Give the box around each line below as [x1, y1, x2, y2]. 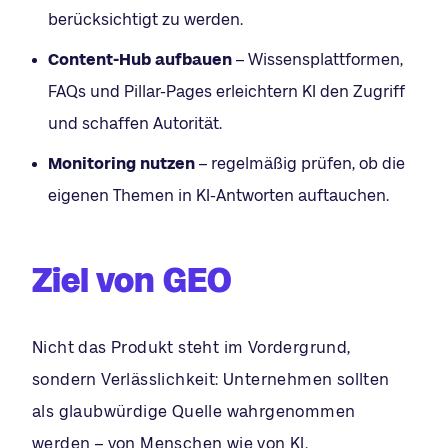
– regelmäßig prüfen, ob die [195, 154, 405, 172]
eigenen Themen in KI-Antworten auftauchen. [48, 186, 389, 204]
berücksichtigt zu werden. [48, 10, 243, 28]
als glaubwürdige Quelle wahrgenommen [32, 402, 356, 420]
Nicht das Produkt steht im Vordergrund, [32, 338, 351, 356]
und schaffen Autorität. [48, 114, 222, 132]
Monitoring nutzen [48, 154, 195, 172]
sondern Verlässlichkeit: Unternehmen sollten [32, 370, 390, 388]
